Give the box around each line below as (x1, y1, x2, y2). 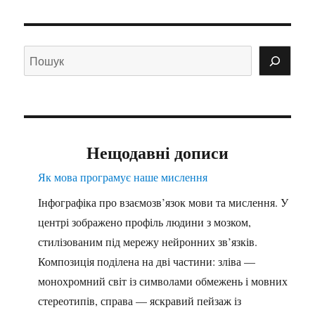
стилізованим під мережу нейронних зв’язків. (38, 234, 258, 250)
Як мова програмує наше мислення (38, 169, 208, 185)
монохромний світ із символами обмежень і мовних (38, 274, 288, 289)
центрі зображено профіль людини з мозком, (38, 214, 252, 230)
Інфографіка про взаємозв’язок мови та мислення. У (38, 195, 289, 210)
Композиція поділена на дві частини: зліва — (38, 254, 256, 269)
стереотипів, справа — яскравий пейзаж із (38, 293, 242, 309)
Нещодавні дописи (86, 140, 229, 165)
